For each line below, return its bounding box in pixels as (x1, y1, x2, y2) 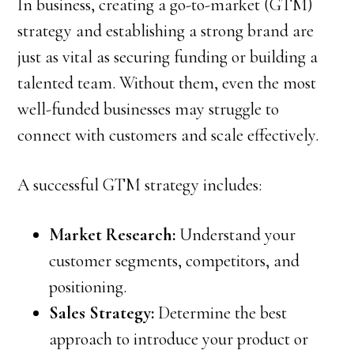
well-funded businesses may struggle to (17, 99, 280, 119)
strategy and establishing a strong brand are (17, 21, 314, 41)
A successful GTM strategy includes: (17, 175, 262, 195)
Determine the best (154, 303, 288, 323)
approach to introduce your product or (49, 329, 309, 349)
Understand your (175, 224, 296, 245)
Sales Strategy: (49, 303, 155, 323)
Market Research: (49, 224, 176, 245)
